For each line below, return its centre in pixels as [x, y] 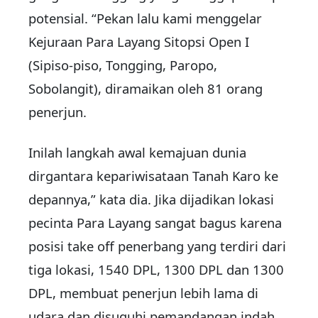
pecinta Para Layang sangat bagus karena [155, 223]
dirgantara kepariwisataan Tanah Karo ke [153, 176]
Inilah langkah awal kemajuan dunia [137, 153]
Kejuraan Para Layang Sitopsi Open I [139, 42]
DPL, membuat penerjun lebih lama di [143, 293]
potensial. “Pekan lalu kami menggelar [145, 18]
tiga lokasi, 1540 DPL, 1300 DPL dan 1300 [156, 270]
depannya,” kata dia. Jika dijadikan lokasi [151, 199]
